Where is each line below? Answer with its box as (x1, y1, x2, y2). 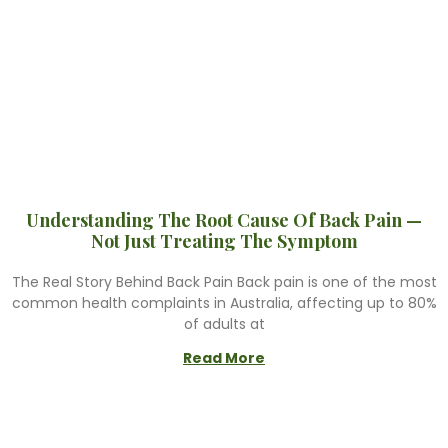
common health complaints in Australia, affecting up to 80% (11, 293, 437, 313)
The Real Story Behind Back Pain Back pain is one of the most (11, 272, 437, 292)
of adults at (183, 314, 265, 334)
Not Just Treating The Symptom (90, 229, 358, 253)
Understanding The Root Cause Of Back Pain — (26, 208, 422, 232)
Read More (183, 348, 265, 368)
